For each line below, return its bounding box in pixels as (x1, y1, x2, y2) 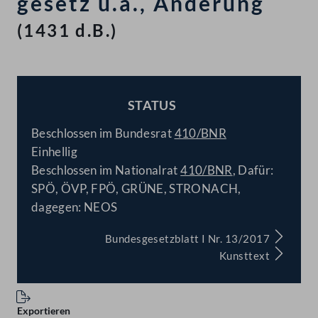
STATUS (127, 97, 177, 114)
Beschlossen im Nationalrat (31, 163, 181, 178)
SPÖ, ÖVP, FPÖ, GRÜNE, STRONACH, (31, 181, 241, 197)
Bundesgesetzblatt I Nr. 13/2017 (104, 232, 273, 246)
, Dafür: (232, 163, 274, 178)
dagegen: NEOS (31, 199, 118, 215)
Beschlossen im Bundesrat (31, 126, 175, 141)
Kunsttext (219, 249, 273, 263)
